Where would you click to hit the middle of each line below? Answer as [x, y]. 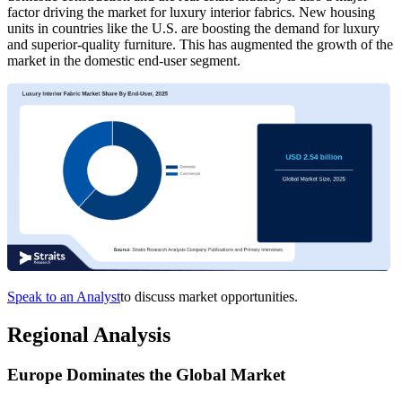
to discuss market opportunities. [209, 297]
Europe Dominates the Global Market [146, 375]
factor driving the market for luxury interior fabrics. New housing [191, 13]
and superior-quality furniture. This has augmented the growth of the [200, 45]
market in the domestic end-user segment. [124, 61]
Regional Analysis [89, 335]
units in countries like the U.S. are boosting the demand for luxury [193, 29]
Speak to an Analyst [64, 297]
